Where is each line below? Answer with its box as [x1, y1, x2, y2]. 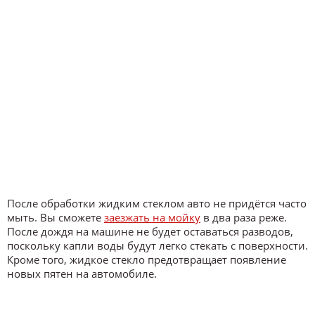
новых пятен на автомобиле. [7, 266, 157, 281]
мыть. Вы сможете [7, 210, 104, 224]
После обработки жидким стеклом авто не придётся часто [7, 195, 307, 210]
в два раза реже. [200, 210, 287, 224]
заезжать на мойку [104, 210, 200, 224]
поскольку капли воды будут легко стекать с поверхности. [7, 238, 308, 252]
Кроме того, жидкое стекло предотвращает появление [7, 252, 286, 266]
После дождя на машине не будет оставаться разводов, [7, 224, 293, 238]
